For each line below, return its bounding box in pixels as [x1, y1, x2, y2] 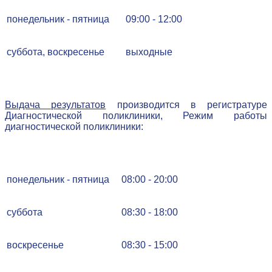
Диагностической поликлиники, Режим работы [5, 110, 267, 121]
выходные [126, 47, 172, 58]
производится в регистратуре [106, 100, 267, 110]
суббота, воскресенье [7, 47, 104, 58]
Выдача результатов [5, 100, 106, 110]
